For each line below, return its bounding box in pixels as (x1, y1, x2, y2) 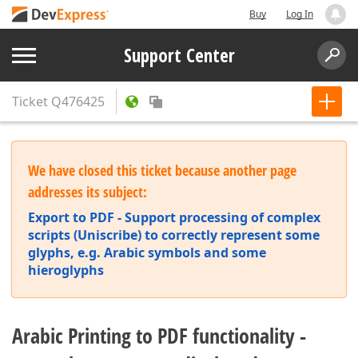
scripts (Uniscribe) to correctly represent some (28, 226, 320, 244)
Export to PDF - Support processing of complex (28, 209, 320, 226)
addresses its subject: (28, 182, 147, 201)
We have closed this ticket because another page (28, 161, 296, 180)
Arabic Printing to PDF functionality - (12, 321, 306, 350)
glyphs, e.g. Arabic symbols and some (28, 244, 266, 261)
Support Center (123, 42, 235, 68)
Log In (286, 7, 313, 21)
